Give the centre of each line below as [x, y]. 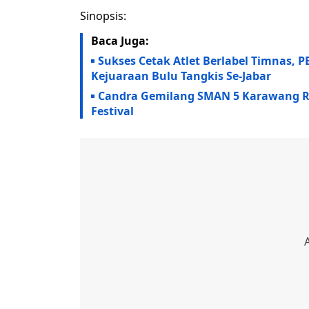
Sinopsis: [103, 16]
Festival [112, 111]
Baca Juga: [120, 41]
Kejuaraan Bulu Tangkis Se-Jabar [181, 76]
